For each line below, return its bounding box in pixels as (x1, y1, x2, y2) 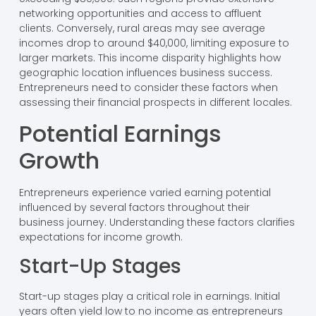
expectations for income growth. (18, 229, 183, 244)
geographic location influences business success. (18, 66, 272, 80)
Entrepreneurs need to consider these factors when (18, 80, 278, 95)
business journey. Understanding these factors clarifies (18, 214, 295, 229)
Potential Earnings (18, 117, 221, 150)
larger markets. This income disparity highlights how (18, 51, 281, 66)
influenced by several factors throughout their (18, 200, 250, 214)
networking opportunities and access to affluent (18, 6, 262, 21)
